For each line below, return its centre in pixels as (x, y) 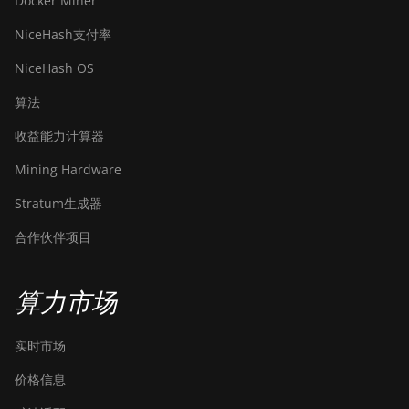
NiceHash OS (54, 68)
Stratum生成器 (58, 203)
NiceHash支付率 (63, 34)
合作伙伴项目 (53, 237)
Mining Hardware (68, 169)
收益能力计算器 (59, 136)
